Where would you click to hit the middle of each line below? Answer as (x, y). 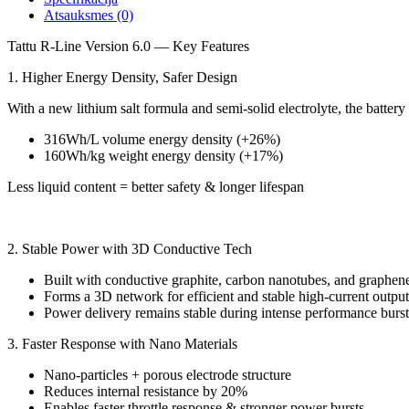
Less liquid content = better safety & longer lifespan (156, 187)
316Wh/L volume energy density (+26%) (162, 139)
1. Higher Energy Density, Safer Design (122, 77)
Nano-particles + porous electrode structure (168, 375)
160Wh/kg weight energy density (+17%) (163, 156)
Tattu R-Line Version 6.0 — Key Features (128, 46)
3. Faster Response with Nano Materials (122, 344)
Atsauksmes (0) (89, 15)
